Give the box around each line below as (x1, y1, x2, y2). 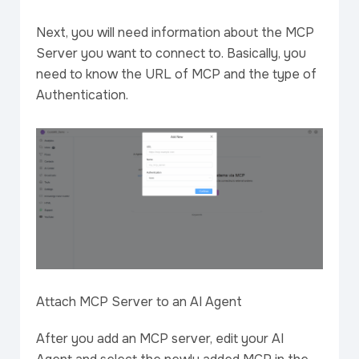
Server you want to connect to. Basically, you (36, 45, 306, 63)
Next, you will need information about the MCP (36, 24, 314, 42)
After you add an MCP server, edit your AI (36, 329, 284, 347)
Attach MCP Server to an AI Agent (36, 292, 242, 310)
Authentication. (36, 87, 128, 104)
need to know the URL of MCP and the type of (36, 66, 317, 83)
